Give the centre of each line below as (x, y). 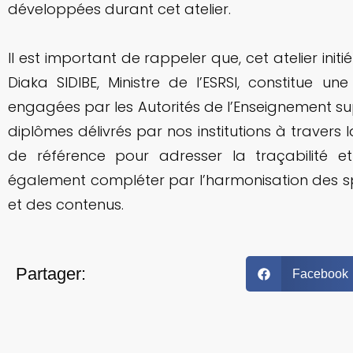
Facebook (320, 273)
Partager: (51, 273)
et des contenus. (66, 205)
